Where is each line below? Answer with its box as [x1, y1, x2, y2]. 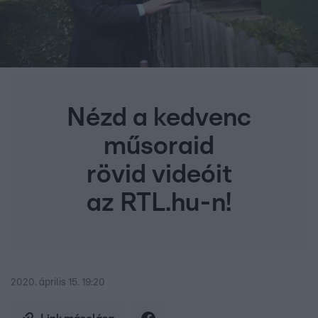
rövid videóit [86, 162, 232, 188]
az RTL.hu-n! [87, 190, 231, 216]
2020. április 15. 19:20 [11, 278, 105, 288]
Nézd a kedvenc [67, 105, 251, 131]
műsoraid [104, 133, 214, 160]
